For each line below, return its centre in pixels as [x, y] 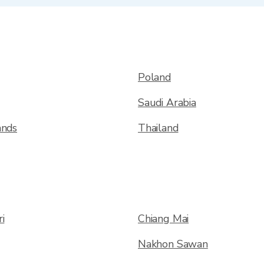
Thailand [158, 128]
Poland [154, 77]
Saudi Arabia [167, 103]
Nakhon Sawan [173, 244]
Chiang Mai [164, 219]
